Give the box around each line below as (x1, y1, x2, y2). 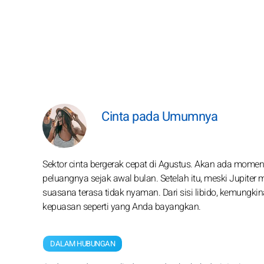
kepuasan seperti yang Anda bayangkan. (42, 200, 201, 214)
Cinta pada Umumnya (101, 107, 217, 126)
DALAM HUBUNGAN (50, 238, 115, 249)
